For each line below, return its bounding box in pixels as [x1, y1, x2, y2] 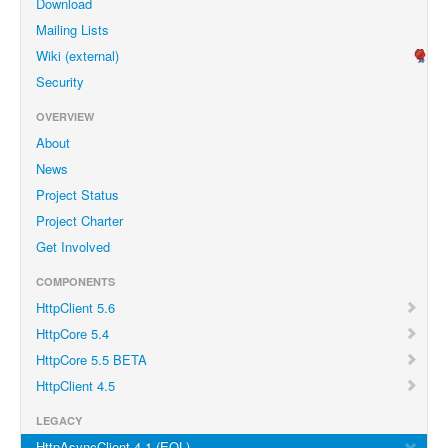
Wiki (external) [36, 46, 119, 65]
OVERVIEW [36, 109, 94, 124]
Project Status [36, 185, 119, 204]
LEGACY [36, 413, 82, 428]
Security [36, 72, 84, 91]
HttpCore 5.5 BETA [36, 350, 147, 369]
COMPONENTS [36, 274, 115, 289]
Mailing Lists [36, 20, 109, 39]
